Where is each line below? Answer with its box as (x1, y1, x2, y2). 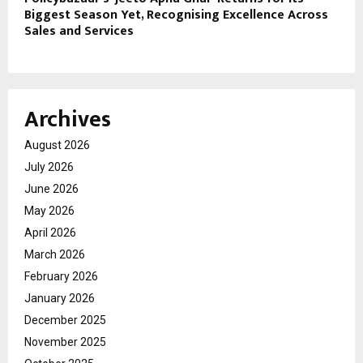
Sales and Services (24, 19, 134, 42)
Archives (24, 100, 111, 139)
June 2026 (24, 181, 79, 195)
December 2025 (24, 313, 106, 327)
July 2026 (24, 160, 74, 173)
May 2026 (24, 203, 75, 217)
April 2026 (24, 225, 76, 239)
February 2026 (24, 269, 98, 283)
